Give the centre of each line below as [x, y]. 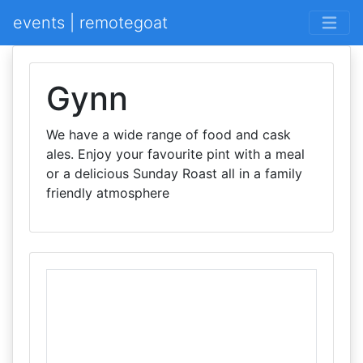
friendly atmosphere [108, 193]
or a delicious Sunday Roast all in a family [174, 173]
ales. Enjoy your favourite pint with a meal [175, 154]
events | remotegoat [90, 23]
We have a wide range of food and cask [169, 135]
